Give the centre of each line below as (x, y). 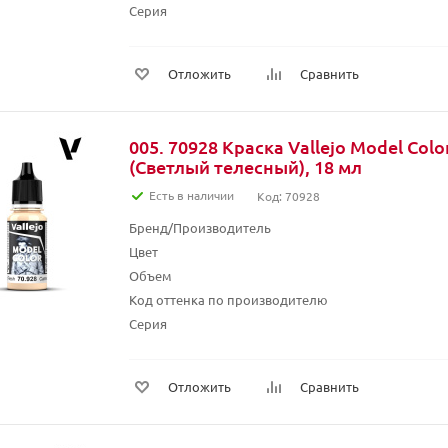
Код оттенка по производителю (228, 299)
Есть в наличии (191, 195)
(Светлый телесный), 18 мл (245, 166)
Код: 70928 (288, 196)
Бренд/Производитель (200, 227)
